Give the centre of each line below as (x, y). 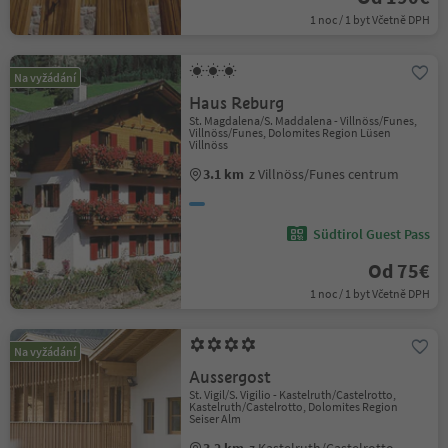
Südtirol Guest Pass (371, 234)
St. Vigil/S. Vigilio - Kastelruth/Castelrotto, (293, 394)
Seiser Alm (215, 418)
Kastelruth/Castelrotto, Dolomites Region (294, 406)
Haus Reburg (237, 103)
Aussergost (230, 377)
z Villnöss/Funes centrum (324, 174)
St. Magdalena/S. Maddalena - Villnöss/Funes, (303, 120)
